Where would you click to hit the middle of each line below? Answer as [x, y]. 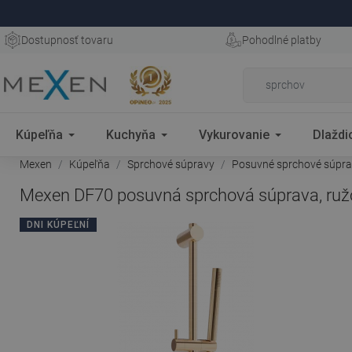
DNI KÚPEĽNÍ [58, 225]
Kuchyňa [131, 134]
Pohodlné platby [281, 40]
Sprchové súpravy [171, 164]
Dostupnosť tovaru [67, 40]
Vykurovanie [234, 134]
